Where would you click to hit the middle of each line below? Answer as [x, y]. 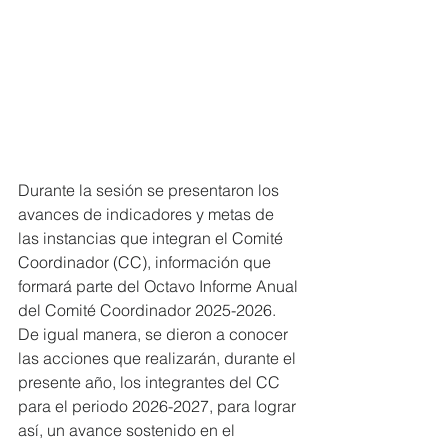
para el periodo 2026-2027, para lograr [159, 406]
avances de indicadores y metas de [148, 214]
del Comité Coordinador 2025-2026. [149, 310]
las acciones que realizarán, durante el [159, 358]
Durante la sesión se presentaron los [150, 190]
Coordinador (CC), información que [146, 262]
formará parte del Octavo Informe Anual [160, 286]
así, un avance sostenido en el [128, 430]
